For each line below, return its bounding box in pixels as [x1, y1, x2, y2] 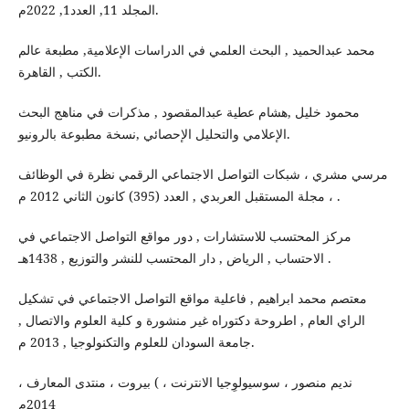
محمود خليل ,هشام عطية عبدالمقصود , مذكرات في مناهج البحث [17, 102, 360, 121]
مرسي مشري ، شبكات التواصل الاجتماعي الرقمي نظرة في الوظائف [17, 164, 388, 183]
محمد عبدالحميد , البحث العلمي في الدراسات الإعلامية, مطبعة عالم [17, 40, 375, 58]
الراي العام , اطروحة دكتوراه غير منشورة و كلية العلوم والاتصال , [17, 310, 365, 329]
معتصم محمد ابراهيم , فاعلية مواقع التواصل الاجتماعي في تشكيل [17, 288, 367, 307]
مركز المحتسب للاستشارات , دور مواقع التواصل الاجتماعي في [17, 226, 351, 245]
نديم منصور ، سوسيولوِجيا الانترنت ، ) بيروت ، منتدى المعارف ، [17, 372, 352, 391]
